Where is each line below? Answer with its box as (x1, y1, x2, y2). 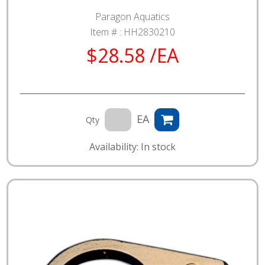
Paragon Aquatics (95, 10, 170, 24)
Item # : (90, 25, 124, 39)
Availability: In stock (89, 140, 176, 154)
